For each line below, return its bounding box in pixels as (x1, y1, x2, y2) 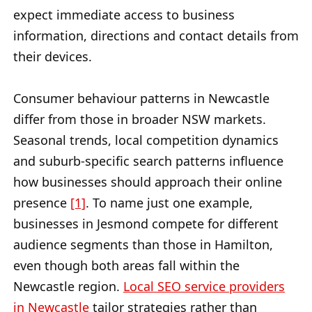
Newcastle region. (13, 278, 123, 295)
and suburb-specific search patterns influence (13, 153, 283, 170)
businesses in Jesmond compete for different (13, 215, 279, 233)
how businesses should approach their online (13, 173, 282, 191)
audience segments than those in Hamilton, (13, 236, 273, 253)
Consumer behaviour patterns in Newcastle (13, 90, 270, 107)
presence (13, 194, 70, 212)
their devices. (13, 48, 92, 65)
